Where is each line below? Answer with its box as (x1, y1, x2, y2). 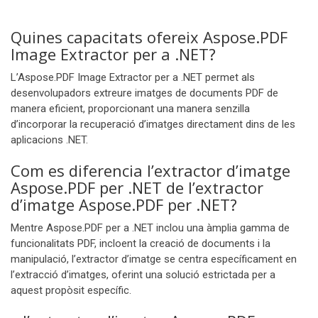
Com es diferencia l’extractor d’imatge (11, 160, 290, 181)
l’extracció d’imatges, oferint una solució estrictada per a (11, 268, 275, 281)
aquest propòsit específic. (11, 284, 131, 297)
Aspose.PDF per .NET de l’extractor (11, 177, 263, 198)
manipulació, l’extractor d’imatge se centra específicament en (11, 253, 297, 265)
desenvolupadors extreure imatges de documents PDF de (11, 87, 278, 99)
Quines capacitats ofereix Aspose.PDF (11, 26, 287, 48)
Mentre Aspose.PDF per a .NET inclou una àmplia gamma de (11, 221, 290, 234)
